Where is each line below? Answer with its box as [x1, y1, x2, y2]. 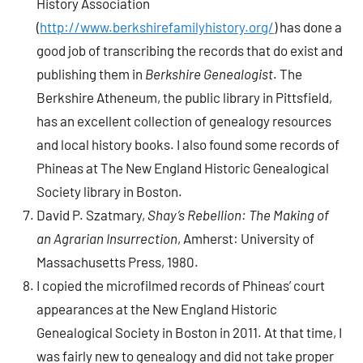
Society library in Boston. [36, 182, 183, 199]
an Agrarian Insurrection [36, 229, 178, 246]
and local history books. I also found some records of [36, 135, 340, 152]
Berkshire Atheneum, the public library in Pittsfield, [36, 88, 333, 105]
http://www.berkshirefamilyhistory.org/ [40, 18, 275, 35]
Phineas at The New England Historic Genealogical [36, 159, 330, 176]
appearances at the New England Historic [36, 300, 278, 317]
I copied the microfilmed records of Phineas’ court [36, 276, 326, 293]
